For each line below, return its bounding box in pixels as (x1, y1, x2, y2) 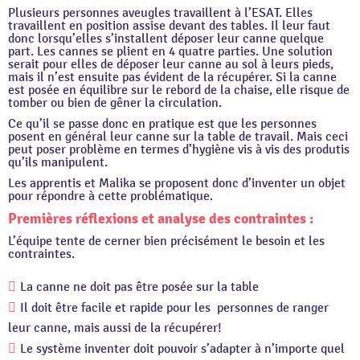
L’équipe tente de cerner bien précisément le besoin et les (8, 233, 325, 250)
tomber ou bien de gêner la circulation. (8, 95, 222, 112)
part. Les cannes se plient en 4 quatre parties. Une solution (8, 43, 333, 60)
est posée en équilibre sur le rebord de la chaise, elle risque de (8, 82, 350, 99)
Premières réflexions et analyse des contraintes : (8, 210, 313, 228)
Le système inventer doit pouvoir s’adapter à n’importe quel (20, 341, 345, 358)
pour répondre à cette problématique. (8, 188, 213, 205)
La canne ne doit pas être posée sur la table (20, 279, 259, 296)
